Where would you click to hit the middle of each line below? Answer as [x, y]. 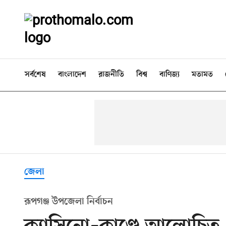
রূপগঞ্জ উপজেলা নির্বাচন [69, 202]
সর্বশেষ [35, 75]
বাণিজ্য [169, 75]
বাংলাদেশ [72, 75]
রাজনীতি [111, 75]
